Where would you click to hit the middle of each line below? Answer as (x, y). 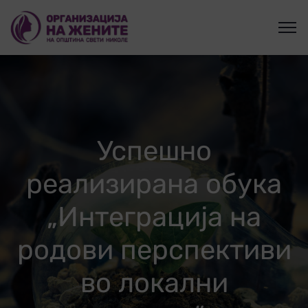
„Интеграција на (154, 217)
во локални (154, 283)
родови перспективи (154, 250)
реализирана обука (154, 184)
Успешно (154, 151)
